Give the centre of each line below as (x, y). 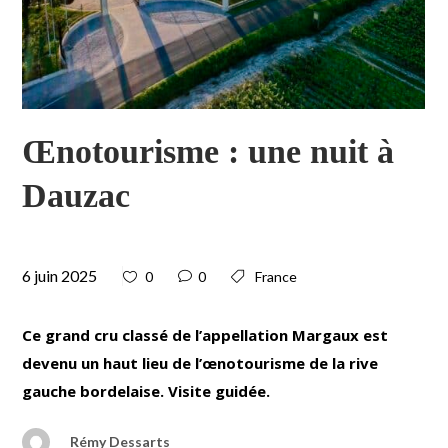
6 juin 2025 (60, 275)
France (276, 276)
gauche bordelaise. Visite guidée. (146, 390)
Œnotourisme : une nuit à (208, 151)
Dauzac (76, 195)
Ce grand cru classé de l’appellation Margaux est (205, 334)
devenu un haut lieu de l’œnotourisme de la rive (200, 362)
